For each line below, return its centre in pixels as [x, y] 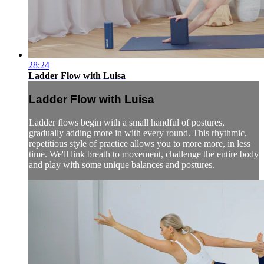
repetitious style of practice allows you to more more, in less [140, 143]
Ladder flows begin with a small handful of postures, [127, 122]
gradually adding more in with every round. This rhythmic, [138, 133]
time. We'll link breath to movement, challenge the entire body [144, 154]
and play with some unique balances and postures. [122, 164]
